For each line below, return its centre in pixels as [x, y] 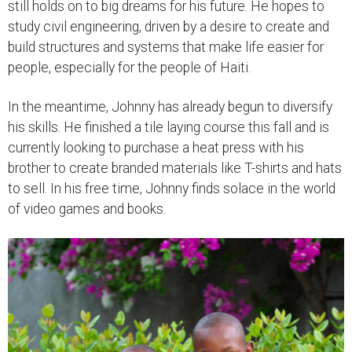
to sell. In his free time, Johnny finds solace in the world [172, 188]
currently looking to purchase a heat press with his [156, 147]
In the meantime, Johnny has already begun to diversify [170, 106]
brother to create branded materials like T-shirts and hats [175, 168]
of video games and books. [87, 209]
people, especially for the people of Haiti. [129, 67]
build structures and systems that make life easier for [166, 47]
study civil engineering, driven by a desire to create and [169, 26]
